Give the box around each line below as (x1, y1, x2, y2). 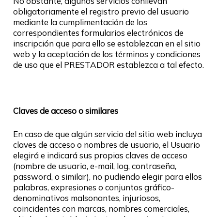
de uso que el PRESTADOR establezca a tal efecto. (13, 60, 204, 70)
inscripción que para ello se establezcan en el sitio (13, 38, 201, 48)
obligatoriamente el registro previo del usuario (13, 6, 189, 16)
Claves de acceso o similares (13, 106, 118, 116)
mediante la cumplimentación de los (13, 17, 147, 27)
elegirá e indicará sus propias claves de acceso (13, 150, 187, 160)
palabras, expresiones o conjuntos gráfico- (13, 182, 174, 192)
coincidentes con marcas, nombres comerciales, (13, 203, 189, 214)
